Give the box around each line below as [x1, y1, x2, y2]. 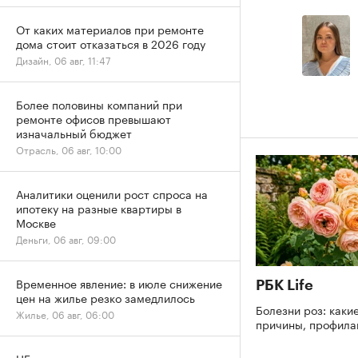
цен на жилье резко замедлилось [16, 288, 195, 306]
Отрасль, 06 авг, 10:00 [16, 141, 121, 157]
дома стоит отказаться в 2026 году [16, 34, 205, 52]
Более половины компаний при [16, 95, 182, 113]
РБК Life [256, 277, 313, 292]
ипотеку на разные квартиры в [16, 199, 181, 217]
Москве [16, 213, 56, 231]
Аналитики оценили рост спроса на [16, 185, 208, 202]
